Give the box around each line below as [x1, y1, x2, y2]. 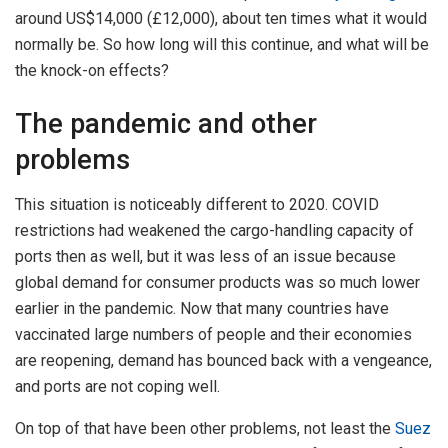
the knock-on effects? [15, 60, 169, 80]
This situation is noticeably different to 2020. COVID [15, 194, 379, 214]
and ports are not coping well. [15, 376, 220, 396]
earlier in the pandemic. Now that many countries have [15, 298, 389, 318]
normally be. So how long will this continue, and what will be [15, 34, 429, 54]
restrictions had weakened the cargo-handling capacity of [15, 220, 414, 240]
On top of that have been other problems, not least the [15, 418, 395, 438]
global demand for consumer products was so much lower [15, 272, 420, 292]
